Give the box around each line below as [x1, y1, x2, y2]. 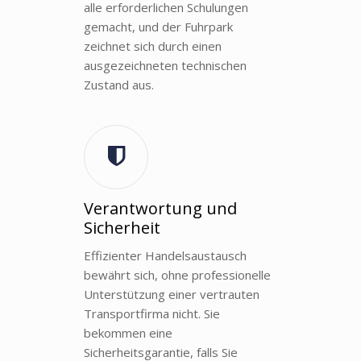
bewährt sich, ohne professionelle [84, 266, 271, 283]
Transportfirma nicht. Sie [84, 305, 220, 322]
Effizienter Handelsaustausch [84, 247, 247, 263]
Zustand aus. [84, 76, 154, 93]
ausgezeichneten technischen [84, 56, 247, 73]
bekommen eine [84, 324, 172, 341]
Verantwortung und [84, 197, 237, 219]
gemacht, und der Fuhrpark [84, 18, 233, 35]
